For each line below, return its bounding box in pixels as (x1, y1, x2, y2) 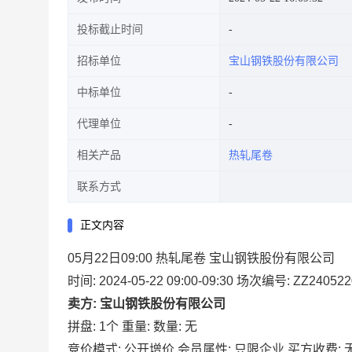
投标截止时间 (77, 24, 143, 35)
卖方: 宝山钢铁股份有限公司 (68, 297, 225, 310)
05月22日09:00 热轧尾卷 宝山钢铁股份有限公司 (68, 251, 335, 265)
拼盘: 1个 (68, 320, 119, 333)
